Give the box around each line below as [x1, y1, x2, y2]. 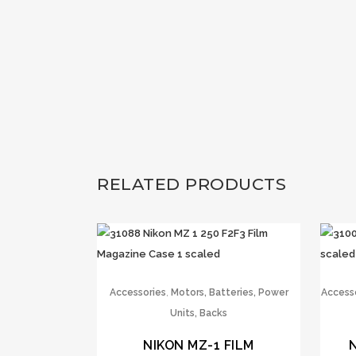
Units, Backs [170, 308, 228, 319]
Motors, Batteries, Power [170, 287, 288, 299]
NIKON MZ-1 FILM [143, 338, 254, 354]
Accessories [109, 287, 166, 299]
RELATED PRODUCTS [97, 174, 286, 195]
